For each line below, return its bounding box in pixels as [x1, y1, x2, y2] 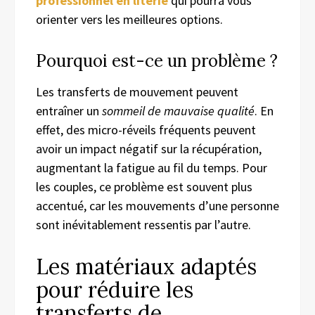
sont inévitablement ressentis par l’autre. [36, 216, 251, 233]
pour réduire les [36, 276, 193, 303]
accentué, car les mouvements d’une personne [36, 197, 279, 214]
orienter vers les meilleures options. [36, 11, 223, 27]
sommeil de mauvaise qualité [102, 102, 255, 119]
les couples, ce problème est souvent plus [36, 178, 252, 195]
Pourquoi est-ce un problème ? [36, 49, 278, 72]
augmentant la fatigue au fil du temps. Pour [36, 159, 267, 176]
